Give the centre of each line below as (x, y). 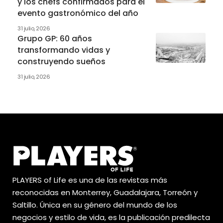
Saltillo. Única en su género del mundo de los (95, 205)
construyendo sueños (61, 61)
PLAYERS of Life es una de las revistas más (90, 180)
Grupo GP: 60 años (55, 38)
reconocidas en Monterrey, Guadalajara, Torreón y (105, 192)
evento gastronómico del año (78, 13)
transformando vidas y (64, 50)
